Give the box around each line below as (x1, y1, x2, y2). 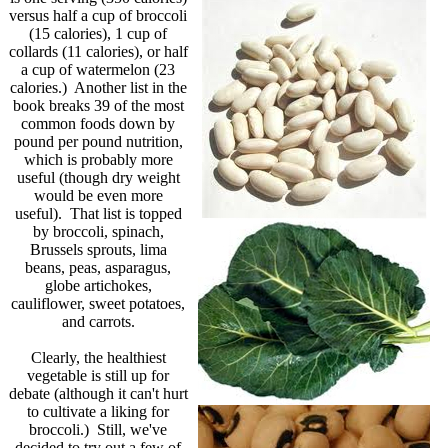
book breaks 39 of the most (12, 96, 184, 114)
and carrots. (61, 312, 135, 330)
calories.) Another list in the (9, 78, 187, 96)
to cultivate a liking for (27, 402, 169, 420)
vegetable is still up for (27, 366, 169, 384)
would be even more (33, 186, 163, 204)
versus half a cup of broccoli (9, 6, 187, 24)
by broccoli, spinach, (32, 222, 164, 240)
